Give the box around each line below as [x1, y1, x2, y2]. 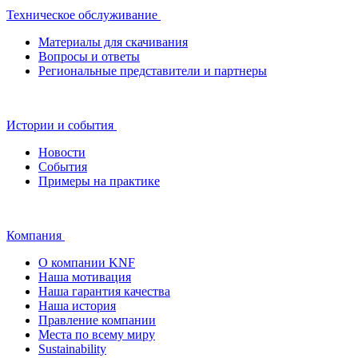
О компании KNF [38, 255, 135, 269]
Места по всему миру [38, 327, 155, 341]
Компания [6, 228, 62, 242]
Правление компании [38, 312, 156, 327]
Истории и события [6, 117, 113, 132]
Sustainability [38, 341, 106, 356]
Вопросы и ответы [38, 49, 140, 63]
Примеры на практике [38, 173, 160, 188]
